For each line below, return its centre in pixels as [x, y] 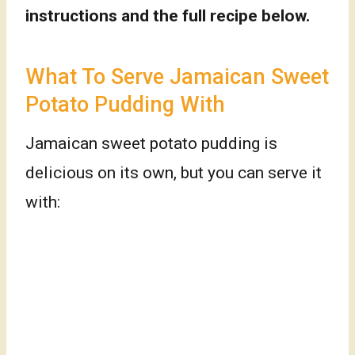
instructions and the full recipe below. [168, 16]
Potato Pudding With [125, 104]
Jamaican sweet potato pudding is [151, 144]
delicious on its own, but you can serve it [174, 173]
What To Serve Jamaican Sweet [177, 76]
